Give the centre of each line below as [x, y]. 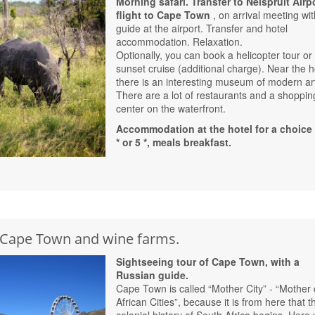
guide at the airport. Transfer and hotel [202, 28]
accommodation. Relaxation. [180, 42]
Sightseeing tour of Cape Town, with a [208, 262]
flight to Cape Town [165, 15]
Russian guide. [153, 275]
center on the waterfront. [171, 109]
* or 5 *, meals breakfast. [174, 142]
